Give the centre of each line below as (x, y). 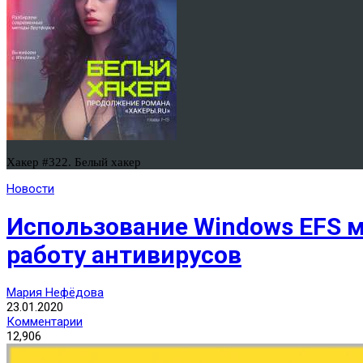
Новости (30, 189)
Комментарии (45, 322)
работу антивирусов (124, 255)
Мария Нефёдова (55, 293)
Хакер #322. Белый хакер (74, 162)
